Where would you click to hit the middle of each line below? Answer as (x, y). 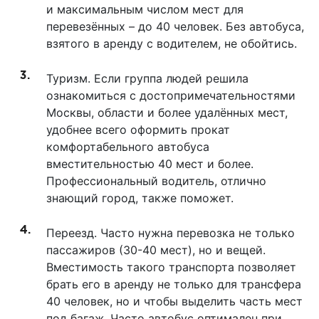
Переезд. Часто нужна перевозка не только (171, 233)
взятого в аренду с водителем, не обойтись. (172, 44)
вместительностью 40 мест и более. (150, 164)
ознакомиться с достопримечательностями (171, 96)
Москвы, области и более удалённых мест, (167, 113)
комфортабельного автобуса (128, 147)
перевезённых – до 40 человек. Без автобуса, (175, 27)
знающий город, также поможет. (140, 198)
